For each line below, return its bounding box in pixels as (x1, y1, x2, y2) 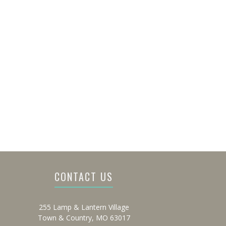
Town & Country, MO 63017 (37, 213, 130, 223)
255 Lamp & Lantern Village (38, 202, 129, 212)
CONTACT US (54, 169, 113, 185)
